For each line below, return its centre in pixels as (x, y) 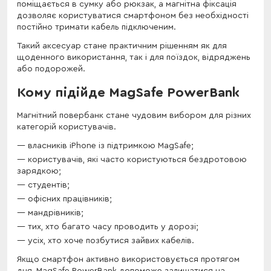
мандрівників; (56, 213)
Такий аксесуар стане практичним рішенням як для (122, 46)
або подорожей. (51, 69)
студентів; (49, 185)
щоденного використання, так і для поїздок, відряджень (134, 58)
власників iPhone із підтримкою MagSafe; (111, 146)
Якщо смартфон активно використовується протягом (128, 260)
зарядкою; (39, 171)
